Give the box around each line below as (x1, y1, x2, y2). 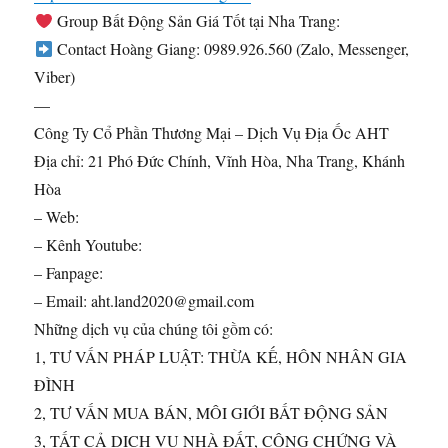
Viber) (34, 65, 76, 87)
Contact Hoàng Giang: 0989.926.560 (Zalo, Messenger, (52, 37, 409, 59)
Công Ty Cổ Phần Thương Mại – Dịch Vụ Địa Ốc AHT (34, 121, 390, 143)
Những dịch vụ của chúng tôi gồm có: (34, 317, 274, 339)
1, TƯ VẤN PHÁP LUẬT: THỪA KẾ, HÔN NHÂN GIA (34, 345, 408, 367)
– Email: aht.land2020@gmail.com (34, 289, 255, 311)
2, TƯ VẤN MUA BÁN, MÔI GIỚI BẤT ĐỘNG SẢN (34, 401, 389, 423)
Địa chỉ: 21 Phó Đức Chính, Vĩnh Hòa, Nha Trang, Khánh (34, 149, 406, 171)
